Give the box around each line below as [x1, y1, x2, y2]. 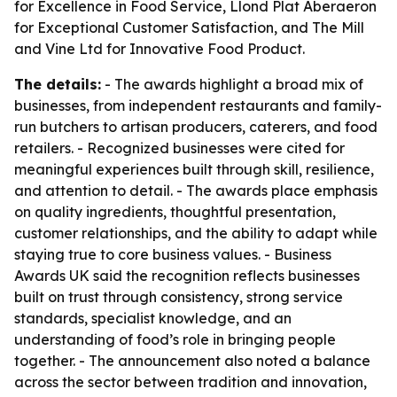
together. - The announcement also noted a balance [14, 352, 370, 370]
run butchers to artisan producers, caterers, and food [14, 118, 378, 136]
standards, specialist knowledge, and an [14, 309, 292, 327]
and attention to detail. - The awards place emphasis [14, 182, 378, 199]
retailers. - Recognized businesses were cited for [14, 139, 345, 157]
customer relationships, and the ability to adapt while [14, 224, 378, 242]
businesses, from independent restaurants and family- [14, 97, 382, 114]
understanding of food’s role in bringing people [14, 331, 336, 348]
